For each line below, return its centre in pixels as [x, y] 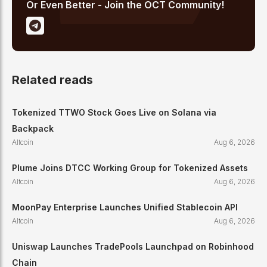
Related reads [52, 80]
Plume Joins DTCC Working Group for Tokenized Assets [130, 168]
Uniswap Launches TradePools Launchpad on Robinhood [133, 247]
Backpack [33, 129]
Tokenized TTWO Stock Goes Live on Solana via [114, 113]
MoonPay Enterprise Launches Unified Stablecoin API [125, 207]
